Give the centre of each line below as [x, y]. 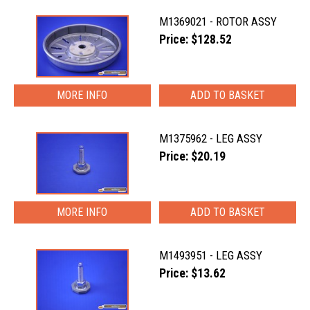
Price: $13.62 [193, 273]
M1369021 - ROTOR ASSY [218, 21]
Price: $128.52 [196, 39]
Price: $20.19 [193, 156]
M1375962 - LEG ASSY [211, 138]
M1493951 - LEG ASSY [211, 255]
